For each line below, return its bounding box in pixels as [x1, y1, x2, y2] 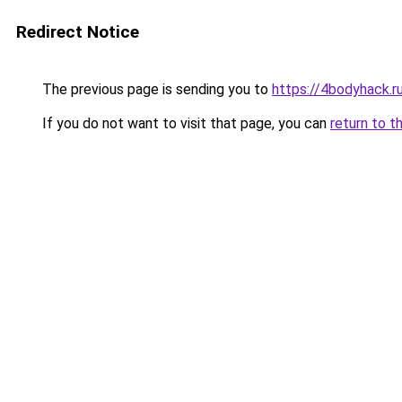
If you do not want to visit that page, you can [39, 115, 330, 132]
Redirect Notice [16, 22, 139, 42]
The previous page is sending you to [39, 81, 272, 98]
